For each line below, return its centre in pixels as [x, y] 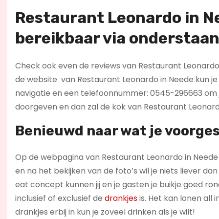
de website [37, 79]
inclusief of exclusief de [60, 198]
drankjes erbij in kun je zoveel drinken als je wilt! [105, 212]
